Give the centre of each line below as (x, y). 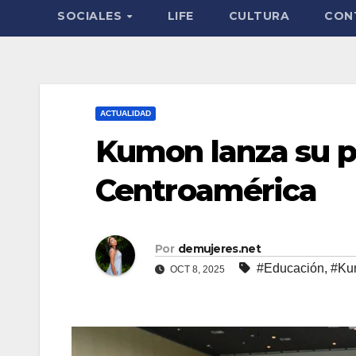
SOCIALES (91, 16)
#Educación (290, 268)
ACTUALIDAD (126, 113)
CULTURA (259, 16)
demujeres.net (219, 248)
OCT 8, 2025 (196, 269)
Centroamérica (206, 190)
